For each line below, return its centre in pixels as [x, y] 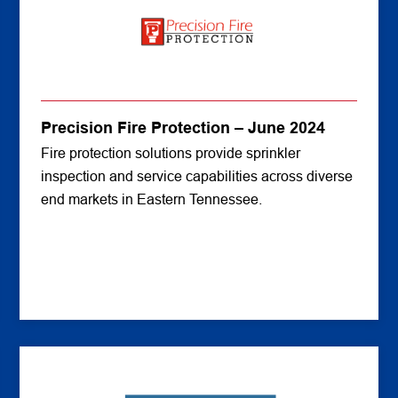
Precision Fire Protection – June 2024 [183, 128]
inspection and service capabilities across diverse [197, 176]
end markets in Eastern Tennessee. [152, 199]
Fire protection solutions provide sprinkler [171, 153]
